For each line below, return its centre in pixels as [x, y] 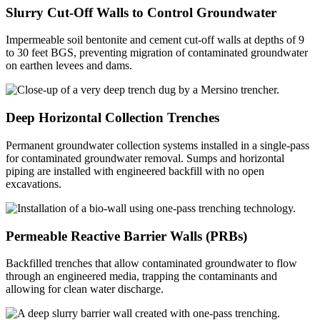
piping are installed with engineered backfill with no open [135, 171]
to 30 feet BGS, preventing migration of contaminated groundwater [157, 53]
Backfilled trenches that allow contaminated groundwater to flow [151, 264]
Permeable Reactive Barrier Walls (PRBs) [126, 236]
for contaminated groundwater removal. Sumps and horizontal [145, 158]
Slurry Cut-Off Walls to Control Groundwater [141, 12]
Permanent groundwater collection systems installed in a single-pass [157, 145]
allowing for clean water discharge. [85, 289]
